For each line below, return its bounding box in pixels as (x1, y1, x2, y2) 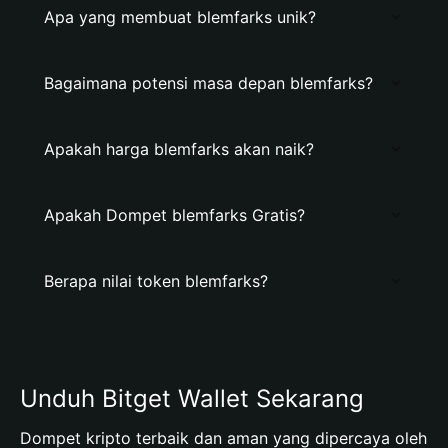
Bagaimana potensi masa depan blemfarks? (44, 73, 373, 93)
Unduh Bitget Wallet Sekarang (20, 384, 364, 413)
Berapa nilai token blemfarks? (44, 271, 268, 291)
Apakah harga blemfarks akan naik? (44, 139, 314, 159)
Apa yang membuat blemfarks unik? (44, 7, 316, 27)
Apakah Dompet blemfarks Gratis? (44, 205, 305, 225)
